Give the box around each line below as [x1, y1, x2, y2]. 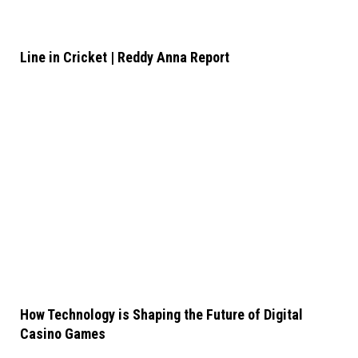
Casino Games [20, 325, 105, 343]
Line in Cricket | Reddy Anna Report [20, 48, 229, 66]
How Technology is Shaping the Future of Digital [20, 306, 303, 324]
